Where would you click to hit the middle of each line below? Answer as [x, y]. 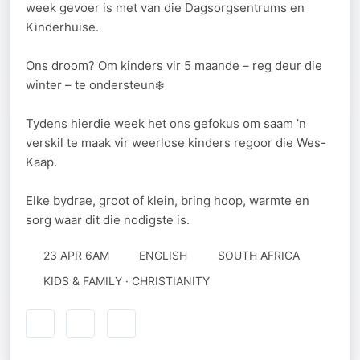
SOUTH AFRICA [258, 255]
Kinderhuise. [62, 27]
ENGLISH [163, 255]
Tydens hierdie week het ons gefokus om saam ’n [166, 123]
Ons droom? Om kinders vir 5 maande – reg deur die [174, 65]
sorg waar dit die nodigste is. [108, 220]
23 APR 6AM [76, 255]
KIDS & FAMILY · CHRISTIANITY [126, 281]
